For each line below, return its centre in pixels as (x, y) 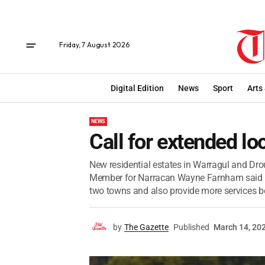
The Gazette (146, 227)
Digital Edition (137, 88)
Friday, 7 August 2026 (94, 45)
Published (191, 227)
